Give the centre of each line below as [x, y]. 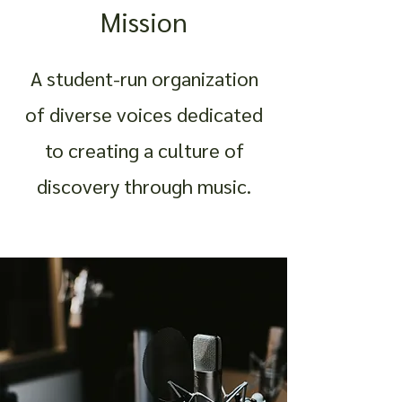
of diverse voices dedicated [144, 114]
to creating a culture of [144, 150]
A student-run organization [144, 78]
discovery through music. [144, 186]
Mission [144, 21]
